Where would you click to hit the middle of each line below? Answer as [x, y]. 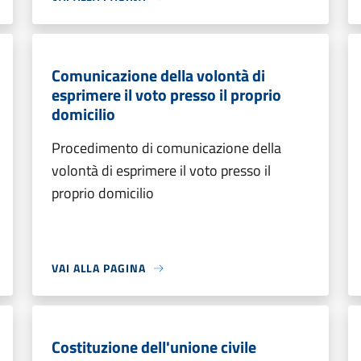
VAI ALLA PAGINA [99, 268]
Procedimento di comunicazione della [166, 148]
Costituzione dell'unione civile [154, 347]
